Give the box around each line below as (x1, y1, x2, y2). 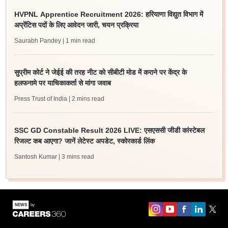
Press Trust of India (14, 95, 67, 102)
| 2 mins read (68, 95, 104, 102)
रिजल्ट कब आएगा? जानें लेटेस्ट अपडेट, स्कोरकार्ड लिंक (14, 137, 155, 145)
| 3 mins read (58, 153, 94, 160)
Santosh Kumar (14, 153, 57, 160)
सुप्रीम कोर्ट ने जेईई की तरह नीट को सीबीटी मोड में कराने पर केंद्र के (14, 68, 187, 76)
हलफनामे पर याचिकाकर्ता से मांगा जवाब (14, 79, 111, 87)
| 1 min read (62, 37, 95, 44)
